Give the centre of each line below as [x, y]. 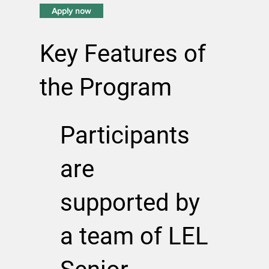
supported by [130, 202]
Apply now [71, 11]
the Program [105, 87]
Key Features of [122, 53]
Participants [125, 135]
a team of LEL [134, 236]
